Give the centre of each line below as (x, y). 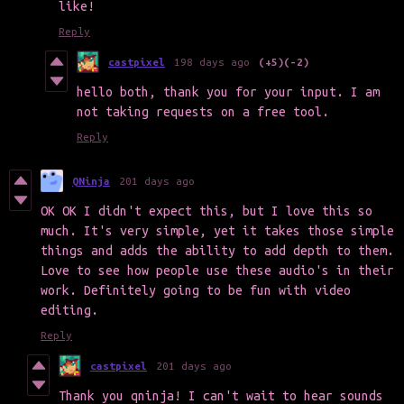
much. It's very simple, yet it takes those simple (217, 231)
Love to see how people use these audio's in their (217, 271)
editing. (73, 311)
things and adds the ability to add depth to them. (217, 251)
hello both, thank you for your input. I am (228, 92)
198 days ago (212, 62)
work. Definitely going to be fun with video (196, 291)
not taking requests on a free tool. (203, 112)
